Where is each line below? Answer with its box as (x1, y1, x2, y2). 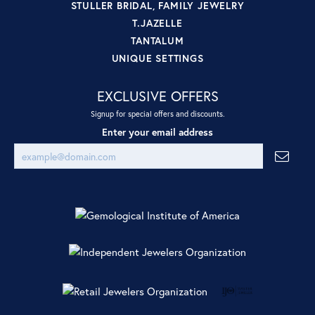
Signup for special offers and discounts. (90, 108, 225, 119)
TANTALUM (131, 33, 184, 47)
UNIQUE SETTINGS (111, 51, 204, 65)
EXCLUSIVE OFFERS (96, 86, 219, 105)
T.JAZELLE (132, 15, 183, 30)
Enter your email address (102, 125, 213, 139)
